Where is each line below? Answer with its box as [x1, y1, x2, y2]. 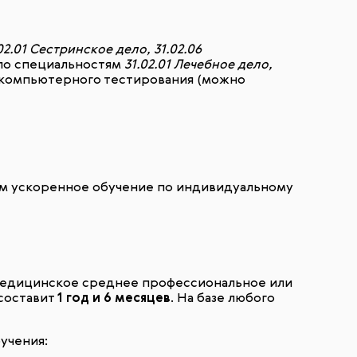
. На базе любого [171, 292, 275, 305]
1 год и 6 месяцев [57, 292, 171, 305]
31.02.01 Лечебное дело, [124, 59, 273, 72]
